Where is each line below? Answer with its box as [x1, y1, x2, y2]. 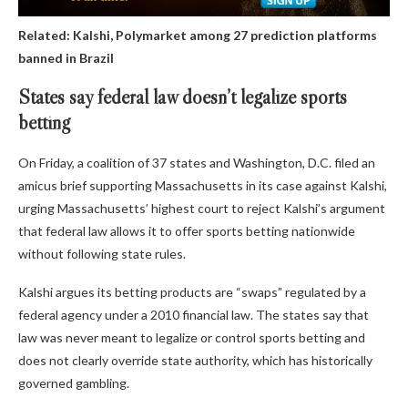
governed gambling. [18, 375, 129, 392]
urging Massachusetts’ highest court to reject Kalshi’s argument [18, 200, 385, 217]
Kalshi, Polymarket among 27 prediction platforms [73, 27, 377, 44]
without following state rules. [18, 246, 186, 262]
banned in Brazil [18, 50, 114, 66]
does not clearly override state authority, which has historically [18, 352, 372, 369]
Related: [18, 27, 73, 44]
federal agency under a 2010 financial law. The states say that [18, 307, 369, 323]
